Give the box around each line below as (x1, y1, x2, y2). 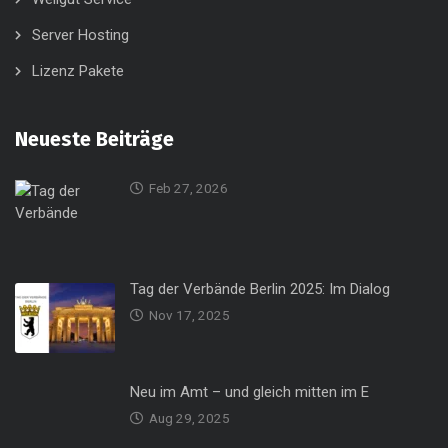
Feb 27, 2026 (149, 179, 228, 196)
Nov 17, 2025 (149, 306, 230, 323)
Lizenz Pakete (32, 61, 124, 80)
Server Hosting (32, 25, 129, 44)
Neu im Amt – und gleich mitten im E (130, 382, 369, 401)
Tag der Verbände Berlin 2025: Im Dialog (130, 279, 390, 298)
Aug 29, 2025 (149, 409, 230, 426)
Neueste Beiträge (15, 126, 174, 151)
